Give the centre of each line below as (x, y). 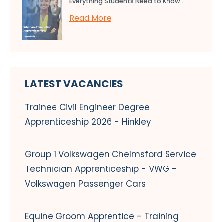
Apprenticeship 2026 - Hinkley (88, 122)
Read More (90, 18)
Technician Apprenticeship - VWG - (101, 169)
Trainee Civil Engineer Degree (87, 107)
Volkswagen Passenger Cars (85, 184)
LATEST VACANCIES (74, 83)
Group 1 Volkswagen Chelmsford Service (111, 154)
